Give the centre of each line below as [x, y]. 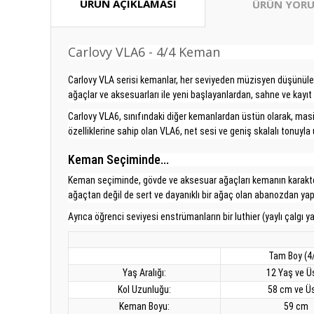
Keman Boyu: [144, 306]
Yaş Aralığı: [144, 273]
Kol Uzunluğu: [144, 289]
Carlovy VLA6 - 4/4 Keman [144, 52]
